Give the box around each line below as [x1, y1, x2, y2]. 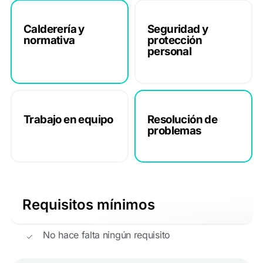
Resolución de [147, 112, 218, 126]
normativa [23, 33, 75, 48]
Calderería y [23, 22, 85, 36]
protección [147, 33, 203, 48]
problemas [147, 123, 201, 137]
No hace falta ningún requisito [43, 229, 170, 241]
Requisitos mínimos [22, 196, 155, 214]
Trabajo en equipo [23, 112, 113, 126]
